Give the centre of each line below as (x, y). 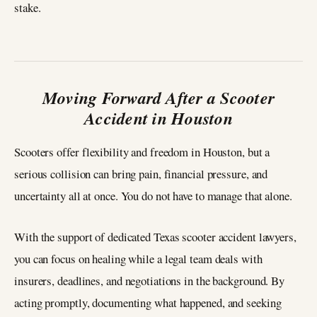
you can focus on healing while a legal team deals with (138, 259)
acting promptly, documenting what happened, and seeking (148, 303)
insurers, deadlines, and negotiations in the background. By (150, 281)
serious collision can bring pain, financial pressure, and (141, 173)
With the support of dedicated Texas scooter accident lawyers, (155, 237)
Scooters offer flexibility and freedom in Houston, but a (142, 151)
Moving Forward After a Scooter (158, 97)
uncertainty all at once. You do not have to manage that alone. (153, 195)
